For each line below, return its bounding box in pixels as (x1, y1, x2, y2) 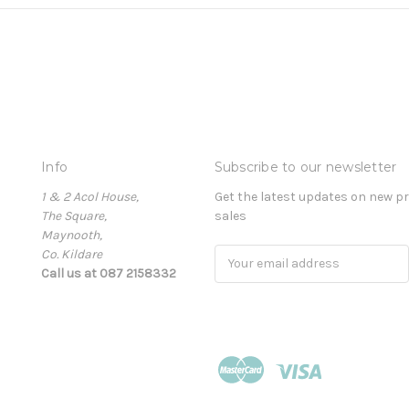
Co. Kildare (41, 246, 102, 262)
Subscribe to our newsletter (214, 158, 397, 175)
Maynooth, (41, 226, 102, 243)
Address (214, 265, 263, 281)
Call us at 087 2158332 (41, 265, 176, 281)
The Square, (41, 207, 107, 224)
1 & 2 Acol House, (41, 188, 139, 204)
